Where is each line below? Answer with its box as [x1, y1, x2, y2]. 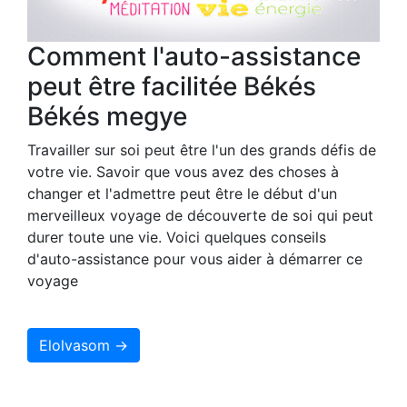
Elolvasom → [39, 336, 128, 355]
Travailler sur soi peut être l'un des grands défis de [27, 141, 376, 160]
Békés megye [27, 101, 187, 133]
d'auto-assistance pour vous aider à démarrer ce [27, 250, 362, 269]
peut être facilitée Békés [27, 71, 316, 103]
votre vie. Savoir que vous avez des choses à [27, 163, 339, 182]
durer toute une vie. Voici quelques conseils [27, 228, 326, 247]
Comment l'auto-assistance [27, 41, 361, 73]
